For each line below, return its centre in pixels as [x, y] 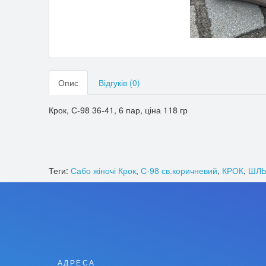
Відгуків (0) [119, 83]
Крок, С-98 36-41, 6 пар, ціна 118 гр [118, 110]
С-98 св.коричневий [179, 171]
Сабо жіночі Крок [103, 171]
